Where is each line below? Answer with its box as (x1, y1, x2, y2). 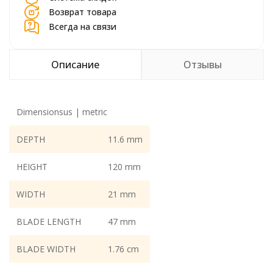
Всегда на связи (49, 21, 116, 32)
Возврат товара (49, 6, 116, 18)
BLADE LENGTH (16, 216, 81, 227)
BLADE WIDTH (16, 243, 76, 255)
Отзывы (183, 58, 222, 71)
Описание (51, 58, 99, 71)
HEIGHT (16, 161, 48, 172)
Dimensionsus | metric (16, 106, 107, 118)
